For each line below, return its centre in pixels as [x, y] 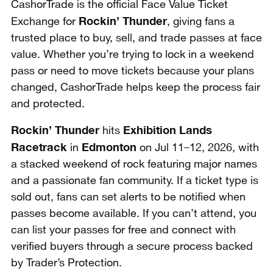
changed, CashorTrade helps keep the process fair [136, 87]
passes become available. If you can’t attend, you [134, 214]
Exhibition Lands [168, 130]
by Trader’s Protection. [66, 263]
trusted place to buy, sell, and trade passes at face [136, 38]
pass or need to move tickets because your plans [133, 71]
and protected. [48, 104]
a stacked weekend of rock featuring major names [134, 164]
